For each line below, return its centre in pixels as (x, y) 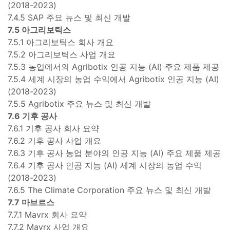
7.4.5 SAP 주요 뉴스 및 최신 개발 (69, 17)
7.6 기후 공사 (32, 116)
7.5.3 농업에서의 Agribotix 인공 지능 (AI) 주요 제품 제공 (113, 66)
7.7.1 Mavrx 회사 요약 (47, 214)
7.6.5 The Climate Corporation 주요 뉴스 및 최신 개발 (109, 190)
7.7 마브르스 (31, 202)
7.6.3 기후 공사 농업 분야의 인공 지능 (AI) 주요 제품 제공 (114, 153)
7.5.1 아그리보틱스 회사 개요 (61, 42)
